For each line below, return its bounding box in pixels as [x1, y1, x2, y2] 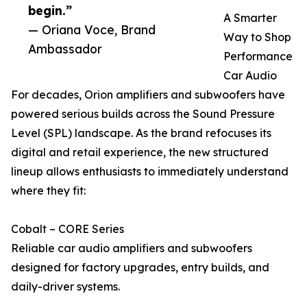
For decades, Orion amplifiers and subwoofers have [11, 88, 285, 102]
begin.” [28, 3, 72, 19]
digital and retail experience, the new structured [11, 145, 269, 160]
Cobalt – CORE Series [11, 222, 124, 236]
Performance [223, 49, 293, 64]
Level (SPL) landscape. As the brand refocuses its [11, 126, 271, 140]
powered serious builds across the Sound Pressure [11, 107, 275, 121]
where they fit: [11, 184, 86, 198]
